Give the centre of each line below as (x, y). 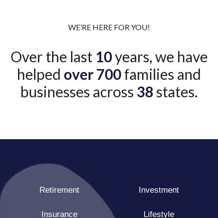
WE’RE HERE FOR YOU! (109, 27)
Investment (159, 190)
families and (161, 74)
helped (40, 74)
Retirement (59, 190)
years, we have (160, 56)
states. (175, 91)
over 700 (92, 74)
